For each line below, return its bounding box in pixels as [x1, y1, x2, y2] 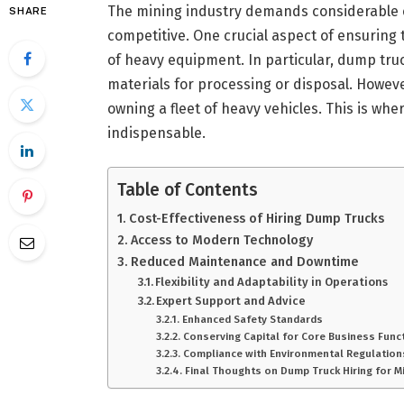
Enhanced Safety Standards [181, 313, 323, 326]
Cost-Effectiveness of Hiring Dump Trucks [128, 210, 384, 227]
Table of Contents [116, 179, 258, 201]
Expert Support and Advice [156, 294, 307, 308]
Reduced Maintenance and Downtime [130, 253, 359, 271]
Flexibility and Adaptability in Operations [155, 275, 389, 289]
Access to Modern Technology [130, 232, 313, 249]
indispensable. [106, 124, 206, 142]
